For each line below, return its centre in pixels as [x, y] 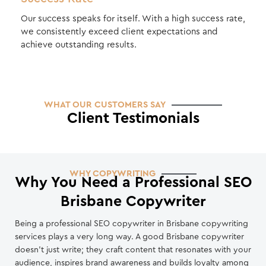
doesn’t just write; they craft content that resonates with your [133, 250]
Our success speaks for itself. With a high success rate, [133, 19]
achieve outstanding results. [79, 45]
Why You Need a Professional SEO [133, 183]
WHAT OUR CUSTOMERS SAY [105, 105]
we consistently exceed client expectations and [119, 32]
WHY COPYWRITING [113, 174]
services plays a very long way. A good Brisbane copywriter [129, 237]
